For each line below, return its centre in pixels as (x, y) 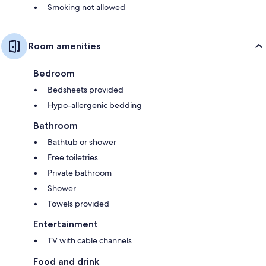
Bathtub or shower (82, 142)
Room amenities (64, 46)
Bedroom (54, 73)
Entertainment (66, 224)
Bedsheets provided (85, 89)
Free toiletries (73, 157)
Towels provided (78, 203)
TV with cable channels (90, 240)
